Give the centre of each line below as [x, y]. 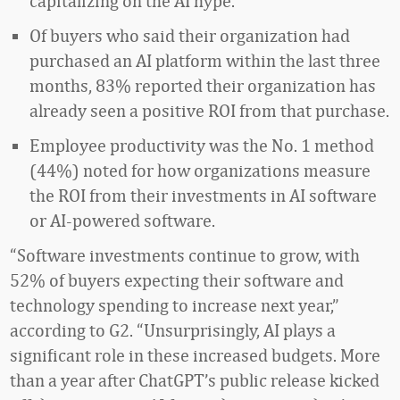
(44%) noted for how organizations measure [200, 170]
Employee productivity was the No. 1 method [202, 145]
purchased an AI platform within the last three [205, 60]
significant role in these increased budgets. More [195, 355]
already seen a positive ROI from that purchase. [209, 110]
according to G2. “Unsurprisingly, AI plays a [173, 330]
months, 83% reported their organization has [203, 85]
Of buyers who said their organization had [190, 35]
